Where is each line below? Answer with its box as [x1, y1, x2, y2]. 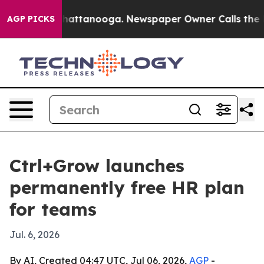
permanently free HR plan [9, 176, 245, 199]
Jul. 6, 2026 [9, 229, 60, 240]
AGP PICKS [7, 14, 55, 24]
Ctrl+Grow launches [9, 154, 184, 177]
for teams [9, 198, 97, 220]
